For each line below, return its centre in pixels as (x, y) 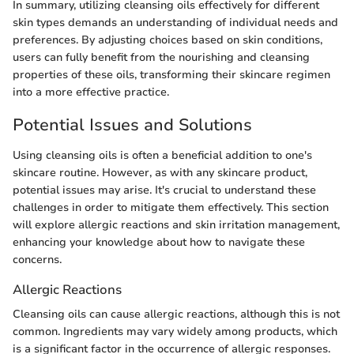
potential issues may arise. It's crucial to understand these (164, 190)
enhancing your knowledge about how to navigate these (159, 242)
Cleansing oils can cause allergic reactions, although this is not (176, 314)
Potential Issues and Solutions (132, 125)
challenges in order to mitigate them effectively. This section (171, 207)
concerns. (37, 259)
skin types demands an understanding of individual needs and (175, 23)
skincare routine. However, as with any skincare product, (160, 172)
